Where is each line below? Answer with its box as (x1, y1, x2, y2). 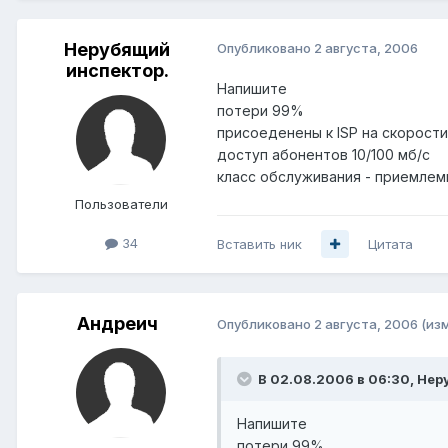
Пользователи (74, 195, 168, 212)
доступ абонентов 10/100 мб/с (217, 145, 430, 163)
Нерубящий (64, 38, 170, 60)
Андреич (76, 312, 158, 334)
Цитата (368, 235, 413, 252)
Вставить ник (217, 235, 302, 252)
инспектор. (65, 59, 169, 81)
